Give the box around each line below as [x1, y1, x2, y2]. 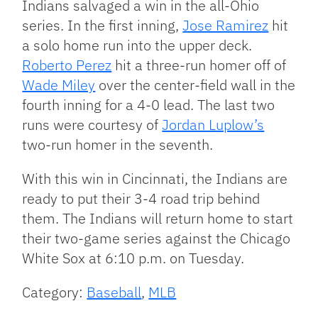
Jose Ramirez [182, 16, 269, 35]
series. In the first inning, [22, 16, 183, 35]
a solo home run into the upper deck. [22, 35, 253, 55]
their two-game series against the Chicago [22, 229, 291, 248]
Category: [22, 283, 87, 302]
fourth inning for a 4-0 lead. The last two [22, 95, 275, 115]
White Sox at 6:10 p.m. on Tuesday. [22, 248, 245, 268]
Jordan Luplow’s [162, 115, 265, 135]
